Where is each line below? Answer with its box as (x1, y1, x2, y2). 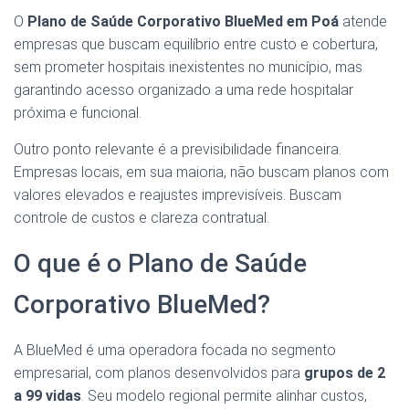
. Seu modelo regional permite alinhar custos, (81, 387, 367, 405)
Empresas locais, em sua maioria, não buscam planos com (14, 163, 389, 182)
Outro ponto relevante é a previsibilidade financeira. (14, 141, 341, 159)
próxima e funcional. (14, 104, 142, 122)
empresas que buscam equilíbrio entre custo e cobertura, (14, 36, 378, 54)
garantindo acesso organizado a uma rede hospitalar (14, 81, 353, 100)
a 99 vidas (14, 387, 81, 405)
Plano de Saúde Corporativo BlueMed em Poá (27, 13, 339, 31)
